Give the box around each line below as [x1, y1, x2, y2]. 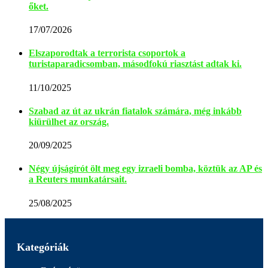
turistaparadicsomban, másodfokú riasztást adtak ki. [29, 59, 242, 69]
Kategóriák [17, 240, 69, 253]
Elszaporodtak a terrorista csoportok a [29, 48, 185, 59]
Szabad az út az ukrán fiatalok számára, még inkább [29, 105, 242, 116]
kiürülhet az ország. [29, 116, 109, 127]
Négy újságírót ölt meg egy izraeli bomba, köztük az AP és [29, 163, 262, 174]
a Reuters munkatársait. [29, 174, 127, 185]
